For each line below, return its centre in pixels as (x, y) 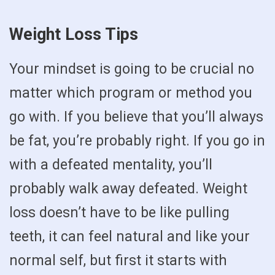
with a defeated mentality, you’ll (111, 165)
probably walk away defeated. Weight (128, 189)
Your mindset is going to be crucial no (132, 69)
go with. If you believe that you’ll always (136, 117)
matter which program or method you (131, 93)
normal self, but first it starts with (118, 261)
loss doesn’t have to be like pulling (119, 213)
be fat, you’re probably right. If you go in (137, 141)
